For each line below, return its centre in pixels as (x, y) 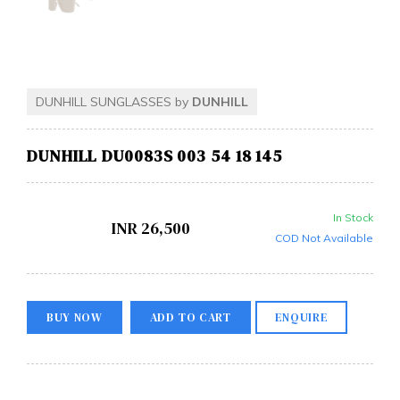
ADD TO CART (190, 317)
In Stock (353, 217)
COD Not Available (324, 237)
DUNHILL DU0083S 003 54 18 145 (155, 155)
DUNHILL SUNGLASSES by (114, 101)
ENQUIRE (301, 317)
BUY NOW (75, 317)
